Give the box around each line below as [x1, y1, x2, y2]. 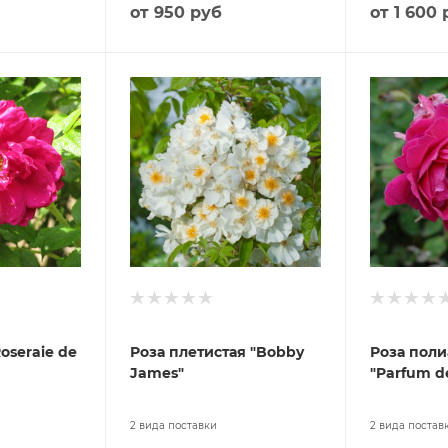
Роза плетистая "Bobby [130, 342, 305, 361]
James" [130, 363, 185, 382]
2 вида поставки [130, 418, 218, 432]
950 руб [154, 2, 223, 22]
